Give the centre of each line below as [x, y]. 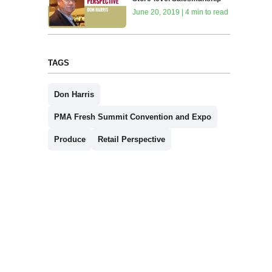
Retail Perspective [131, 139]
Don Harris [74, 94]
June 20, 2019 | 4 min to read [181, 12]
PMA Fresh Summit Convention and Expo [132, 117]
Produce [70, 139]
